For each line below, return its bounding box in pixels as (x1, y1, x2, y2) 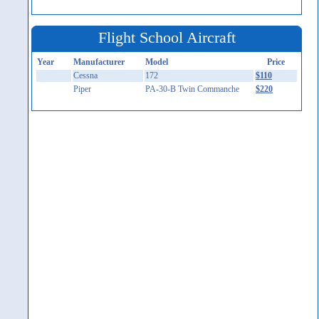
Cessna (73, 70, 98, 80)
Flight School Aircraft (98, 28, 236, 46)
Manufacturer (73, 57, 125, 67)
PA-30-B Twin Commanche (145, 84, 239, 94)
